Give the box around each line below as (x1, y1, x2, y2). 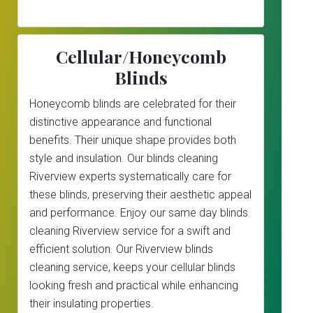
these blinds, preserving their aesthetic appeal (29, 188, 252, 201)
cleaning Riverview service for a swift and (29, 224, 231, 238)
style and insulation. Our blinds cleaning (29, 152, 218, 165)
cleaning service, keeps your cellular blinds (29, 261, 235, 274)
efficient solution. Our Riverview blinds (29, 242, 213, 256)
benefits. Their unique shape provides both (29, 133, 236, 147)
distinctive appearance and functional (29, 115, 212, 129)
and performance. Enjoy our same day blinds (29, 206, 248, 219)
